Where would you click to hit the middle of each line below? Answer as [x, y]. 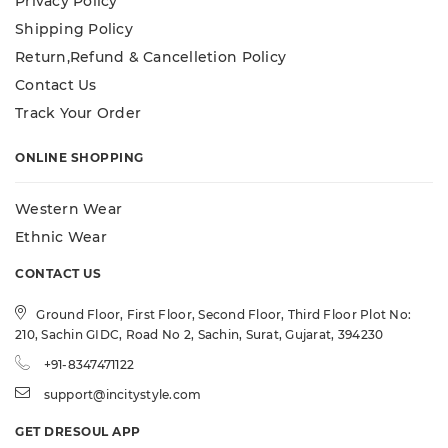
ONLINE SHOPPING [79, 158]
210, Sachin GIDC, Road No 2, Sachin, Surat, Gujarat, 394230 [199, 335]
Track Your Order [78, 113]
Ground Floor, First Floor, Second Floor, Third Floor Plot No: [224, 315]
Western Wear [69, 209]
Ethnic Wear [61, 237]
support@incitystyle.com [122, 395]
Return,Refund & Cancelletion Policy [151, 57]
